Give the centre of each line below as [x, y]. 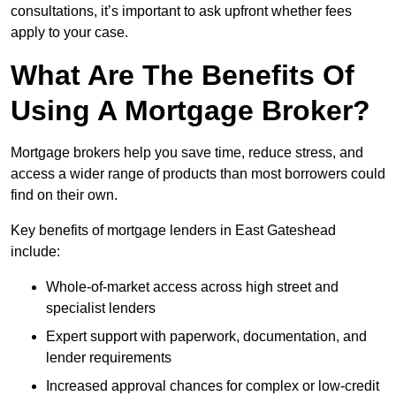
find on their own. [64, 195]
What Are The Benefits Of [183, 76]
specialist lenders [101, 308]
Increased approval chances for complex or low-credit [213, 386]
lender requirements [109, 358]
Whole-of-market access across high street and [192, 287]
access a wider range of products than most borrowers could [198, 174]
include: [35, 252]
